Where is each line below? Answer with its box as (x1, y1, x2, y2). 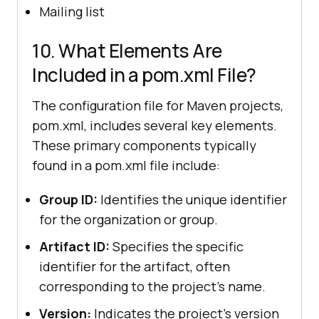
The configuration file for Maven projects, (32, 96, 283, 114)
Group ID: (39, 190, 98, 208)
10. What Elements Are (32, 37, 222, 63)
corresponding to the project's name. (39, 277, 266, 295)
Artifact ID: (39, 237, 110, 255)
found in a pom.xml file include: (32, 156, 220, 174)
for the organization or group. (39, 210, 218, 228)
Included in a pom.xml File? (32, 61, 256, 88)
